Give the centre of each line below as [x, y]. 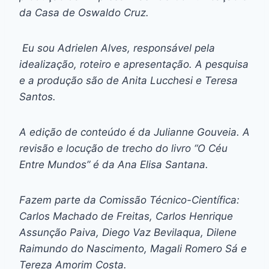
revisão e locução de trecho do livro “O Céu [123, 148]
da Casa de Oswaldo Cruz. [84, 12]
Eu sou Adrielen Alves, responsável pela [117, 48]
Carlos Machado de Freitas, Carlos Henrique [126, 216]
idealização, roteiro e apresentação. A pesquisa [134, 64]
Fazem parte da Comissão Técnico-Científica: [129, 200]
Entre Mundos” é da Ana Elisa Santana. [114, 164]
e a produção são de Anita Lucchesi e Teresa [128, 80]
